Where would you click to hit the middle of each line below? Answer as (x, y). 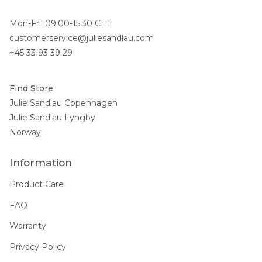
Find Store (31, 88)
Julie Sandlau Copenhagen (63, 103)
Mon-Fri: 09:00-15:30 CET (60, 23)
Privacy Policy (38, 247)
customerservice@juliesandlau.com (82, 38)
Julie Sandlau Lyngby (52, 117)
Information (41, 162)
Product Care (37, 185)
